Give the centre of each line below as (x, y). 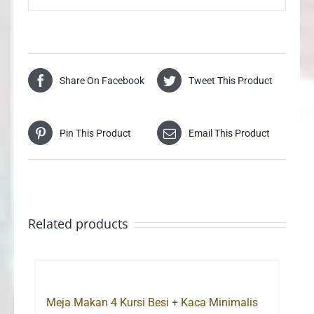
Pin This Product (95, 133)
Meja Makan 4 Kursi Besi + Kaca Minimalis (152, 303)
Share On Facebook (102, 80)
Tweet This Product (231, 80)
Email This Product (229, 133)
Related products (78, 224)
